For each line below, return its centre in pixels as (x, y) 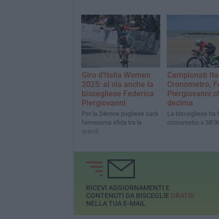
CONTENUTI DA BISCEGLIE (128, 196)
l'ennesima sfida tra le (111, 123)
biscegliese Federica (118, 94)
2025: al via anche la (117, 85)
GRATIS (182, 196)
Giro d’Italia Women (116, 75)
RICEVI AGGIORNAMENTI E (128, 188)
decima (180, 103)
